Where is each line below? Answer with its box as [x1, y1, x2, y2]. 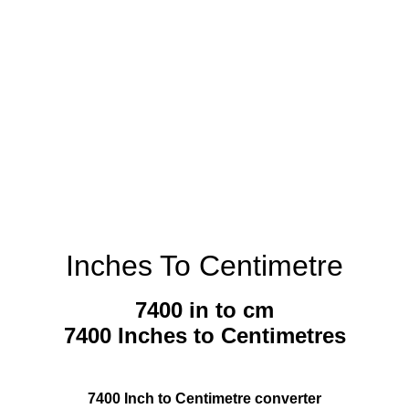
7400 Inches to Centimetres [63, 323, 346, 349]
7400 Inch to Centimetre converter [88, 391, 321, 407]
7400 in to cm [135, 298, 274, 323]
